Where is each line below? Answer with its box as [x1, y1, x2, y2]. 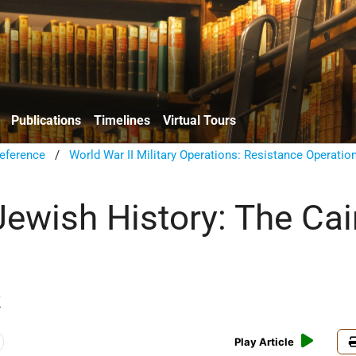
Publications [11, 112, 81, 128]
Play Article [234, 335, 295, 349]
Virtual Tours [163, 112, 236, 128]
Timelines [94, 112, 150, 128]
